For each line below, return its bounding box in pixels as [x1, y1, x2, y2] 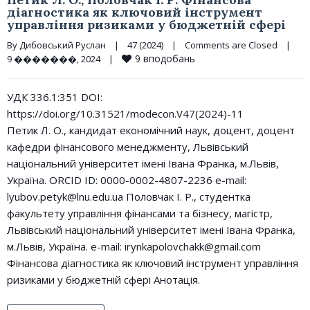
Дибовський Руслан [19, 39, 106, 51]
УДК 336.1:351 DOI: [7, 90, 102, 104]
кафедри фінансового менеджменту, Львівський [7, 140, 248, 154]
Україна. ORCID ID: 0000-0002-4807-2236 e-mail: [7, 173, 246, 187]
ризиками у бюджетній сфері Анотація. [7, 273, 200, 286]
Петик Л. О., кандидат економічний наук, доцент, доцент [7, 123, 295, 137]
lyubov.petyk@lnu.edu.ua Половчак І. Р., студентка [7, 190, 250, 203]
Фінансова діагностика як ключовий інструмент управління [7, 256, 298, 270]
